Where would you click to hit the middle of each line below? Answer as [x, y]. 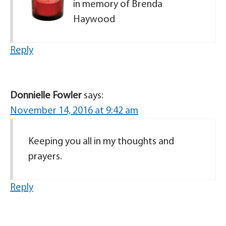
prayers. [45, 157]
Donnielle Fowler [46, 96]
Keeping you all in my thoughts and [101, 142]
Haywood [94, 20]
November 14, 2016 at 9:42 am [74, 111]
